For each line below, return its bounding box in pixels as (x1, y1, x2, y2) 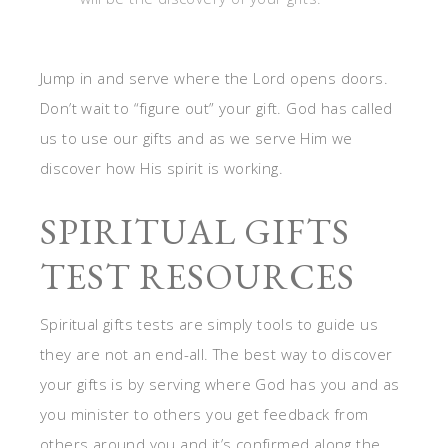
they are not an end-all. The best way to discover (40, 344, 393, 364)
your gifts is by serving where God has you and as (40, 374, 400, 394)
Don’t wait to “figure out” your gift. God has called (40, 98, 393, 118)
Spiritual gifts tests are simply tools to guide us (40, 314, 378, 334)
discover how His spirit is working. (40, 158, 283, 178)
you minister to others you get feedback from (40, 404, 369, 424)
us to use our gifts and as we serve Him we (40, 128, 353, 148)
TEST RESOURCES (40, 253, 355, 300)
